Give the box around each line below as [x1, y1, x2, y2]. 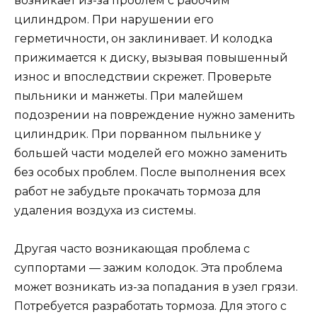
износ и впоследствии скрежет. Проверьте [14, 70, 272, 84]
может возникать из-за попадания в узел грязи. [14, 280, 298, 294]
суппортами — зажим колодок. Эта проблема [14, 261, 282, 275]
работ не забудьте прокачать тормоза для [14, 185, 261, 199]
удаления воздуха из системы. [14, 204, 196, 218]
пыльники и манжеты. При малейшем [14, 89, 243, 103]
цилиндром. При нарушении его [14, 13, 214, 27]
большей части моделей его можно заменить [14, 146, 287, 161]
